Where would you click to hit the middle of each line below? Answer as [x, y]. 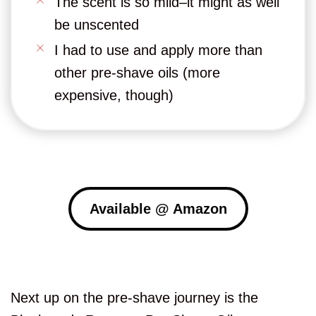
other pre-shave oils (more [137, 73]
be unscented [97, 25]
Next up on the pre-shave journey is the [134, 298]
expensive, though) [114, 96]
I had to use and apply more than [158, 50]
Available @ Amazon [158, 209]
